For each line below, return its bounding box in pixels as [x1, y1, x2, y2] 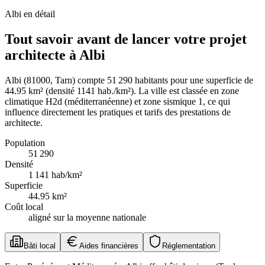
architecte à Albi [5, 47, 105, 63]
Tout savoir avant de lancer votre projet [5, 31, 247, 47]
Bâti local [24, 241, 56, 250]
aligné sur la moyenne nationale [28, 212, 146, 222]
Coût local [5, 201, 43, 212]
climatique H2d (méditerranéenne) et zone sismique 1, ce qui [5, 96, 230, 106]
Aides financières [79, 241, 138, 250]
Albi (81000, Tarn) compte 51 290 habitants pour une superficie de [5, 75, 253, 85]
